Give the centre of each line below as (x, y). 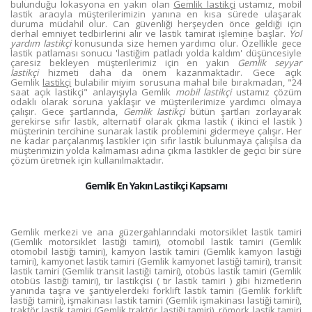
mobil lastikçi (203, 92)
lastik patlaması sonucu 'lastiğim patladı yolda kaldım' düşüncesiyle (156, 53)
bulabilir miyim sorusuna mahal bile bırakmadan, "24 (186, 82)
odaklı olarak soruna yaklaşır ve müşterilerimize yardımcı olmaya (156, 102)
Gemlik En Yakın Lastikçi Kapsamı (156, 186)
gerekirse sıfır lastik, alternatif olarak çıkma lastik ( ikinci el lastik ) (156, 121)
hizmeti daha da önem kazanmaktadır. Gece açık (170, 72)
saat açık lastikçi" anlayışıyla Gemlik (93, 92)
